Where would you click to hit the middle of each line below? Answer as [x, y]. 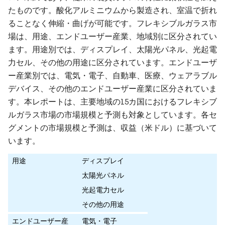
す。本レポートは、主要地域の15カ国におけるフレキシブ [113, 101]
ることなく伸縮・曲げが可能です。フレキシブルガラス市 [113, 23]
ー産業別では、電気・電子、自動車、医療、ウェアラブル [113, 75]
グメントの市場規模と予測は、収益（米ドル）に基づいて [113, 128]
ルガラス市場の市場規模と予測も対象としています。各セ [113, 115]
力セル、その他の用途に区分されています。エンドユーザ [113, 62]
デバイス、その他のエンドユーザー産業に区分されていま [113, 88]
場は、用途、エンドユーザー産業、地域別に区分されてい [113, 36]
